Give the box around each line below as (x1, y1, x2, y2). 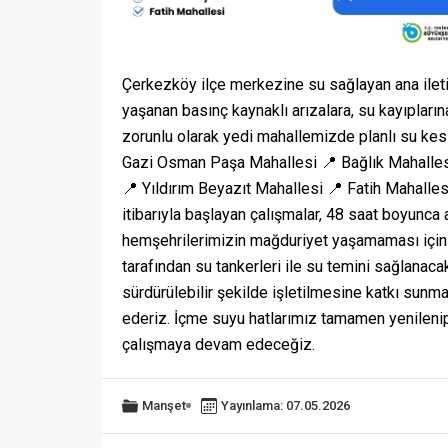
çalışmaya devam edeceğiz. (122, 334, 315, 354)
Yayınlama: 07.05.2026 (221, 397, 350, 413)
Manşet (142, 397, 186, 413)
